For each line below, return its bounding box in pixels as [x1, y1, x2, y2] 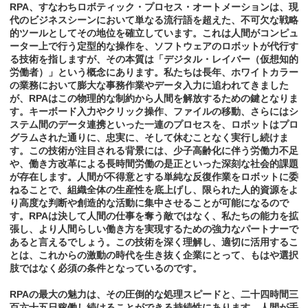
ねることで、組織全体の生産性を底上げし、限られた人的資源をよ [10, 184, 298, 196]
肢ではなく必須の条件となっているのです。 [10, 263, 202, 274]
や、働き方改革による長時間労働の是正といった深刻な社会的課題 [10, 158, 298, 170]
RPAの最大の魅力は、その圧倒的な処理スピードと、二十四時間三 [10, 289, 298, 300]
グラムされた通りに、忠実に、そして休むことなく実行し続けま [10, 132, 289, 144]
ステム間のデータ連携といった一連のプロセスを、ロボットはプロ [10, 119, 298, 131]
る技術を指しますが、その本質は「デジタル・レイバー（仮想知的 [10, 54, 298, 65]
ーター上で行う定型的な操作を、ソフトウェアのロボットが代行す [10, 41, 298, 52]
